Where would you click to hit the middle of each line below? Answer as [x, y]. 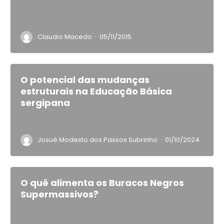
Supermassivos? [59, 194]
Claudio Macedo [65, 37]
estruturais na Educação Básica [96, 91]
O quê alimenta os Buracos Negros [102, 183]
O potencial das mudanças [85, 80]
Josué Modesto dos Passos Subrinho [97, 140]
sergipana [45, 103]
